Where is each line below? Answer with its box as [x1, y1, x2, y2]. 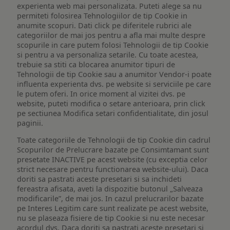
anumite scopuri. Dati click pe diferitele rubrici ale [17, 20, 192, 30]
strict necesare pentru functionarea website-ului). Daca [17, 164, 209, 174]
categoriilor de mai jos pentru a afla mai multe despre [17, 30, 206, 40]
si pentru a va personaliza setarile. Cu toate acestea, [17, 49, 199, 60]
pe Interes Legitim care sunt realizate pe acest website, [17, 203, 209, 213]
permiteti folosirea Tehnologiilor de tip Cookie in [17, 10, 188, 21]
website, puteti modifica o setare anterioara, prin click [17, 98, 206, 108]
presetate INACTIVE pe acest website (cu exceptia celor [17, 154, 208, 164]
